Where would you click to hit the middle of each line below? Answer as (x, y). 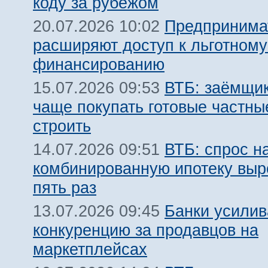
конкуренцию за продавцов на (146, 230)
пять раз (65, 188)
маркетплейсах (90, 249)
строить (62, 126)
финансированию (99, 64)
